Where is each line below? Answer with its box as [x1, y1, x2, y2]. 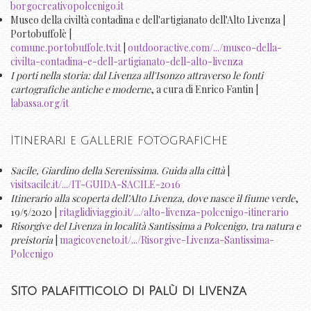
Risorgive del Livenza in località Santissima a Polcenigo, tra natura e [10, 219, 301, 233]
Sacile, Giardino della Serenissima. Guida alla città [10, 164, 225, 178]
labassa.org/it [10, 96, 69, 110]
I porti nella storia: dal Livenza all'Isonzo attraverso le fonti [10, 68, 263, 82]
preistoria [10, 233, 53, 247]
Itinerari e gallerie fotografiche [10, 133, 228, 147]
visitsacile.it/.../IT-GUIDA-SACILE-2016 [10, 178, 180, 192]
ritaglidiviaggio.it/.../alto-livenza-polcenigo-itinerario [59, 205, 289, 219]
